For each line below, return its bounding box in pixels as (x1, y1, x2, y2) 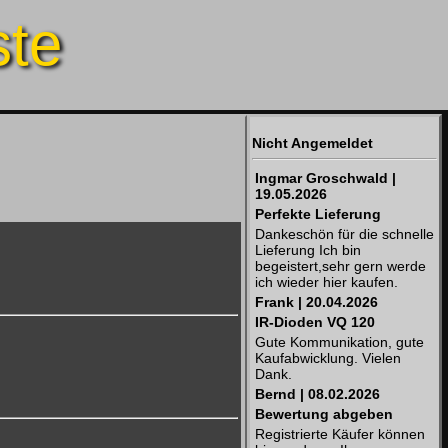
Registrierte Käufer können (255, 426, 425, 442)
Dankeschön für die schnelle (255, 226, 434, 242)
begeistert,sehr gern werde (255, 258, 426, 274)
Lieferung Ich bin (255, 242, 361, 258)
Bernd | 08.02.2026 (255, 386, 380, 402)
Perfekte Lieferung (255, 206, 381, 222)
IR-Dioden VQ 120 (255, 314, 375, 330)
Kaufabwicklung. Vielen (255, 350, 401, 366)
